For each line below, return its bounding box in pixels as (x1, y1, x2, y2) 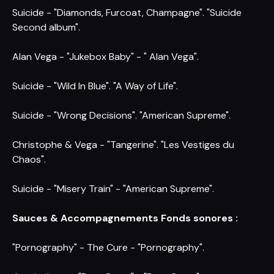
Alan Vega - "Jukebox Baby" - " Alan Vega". (12, 50, 199, 63)
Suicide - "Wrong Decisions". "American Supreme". (12, 109, 231, 122)
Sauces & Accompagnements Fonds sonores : (12, 212, 238, 224)
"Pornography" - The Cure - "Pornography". (12, 241, 204, 254)
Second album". (12, 21, 80, 34)
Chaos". (12, 153, 46, 166)
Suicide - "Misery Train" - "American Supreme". (12, 182, 214, 195)
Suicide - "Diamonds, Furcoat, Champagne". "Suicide (12, 6, 242, 19)
